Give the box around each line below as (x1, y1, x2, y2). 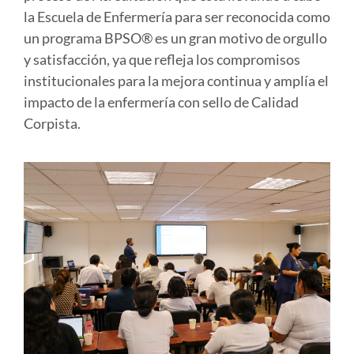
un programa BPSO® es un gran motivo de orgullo (24, 29, 327, 47)
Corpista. (24, 115, 81, 133)
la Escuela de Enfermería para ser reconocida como (24, 8, 330, 26)
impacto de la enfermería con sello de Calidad (24, 93, 299, 111)
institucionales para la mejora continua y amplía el (24, 72, 329, 90)
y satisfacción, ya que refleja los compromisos (24, 51, 300, 69)
